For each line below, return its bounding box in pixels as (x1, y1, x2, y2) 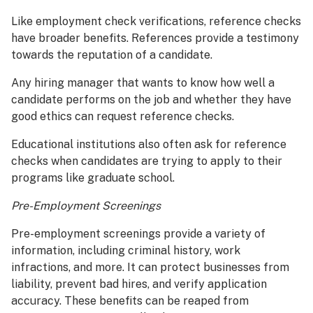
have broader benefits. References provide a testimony (11, 31, 299, 45)
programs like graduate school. (11, 170, 175, 184)
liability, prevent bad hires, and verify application (11, 277, 267, 291)
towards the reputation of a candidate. (11, 48, 212, 61)
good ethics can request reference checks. (11, 109, 234, 123)
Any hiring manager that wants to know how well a (11, 75, 275, 89)
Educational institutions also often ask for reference (11, 137, 286, 151)
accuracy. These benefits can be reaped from (11, 293, 249, 307)
